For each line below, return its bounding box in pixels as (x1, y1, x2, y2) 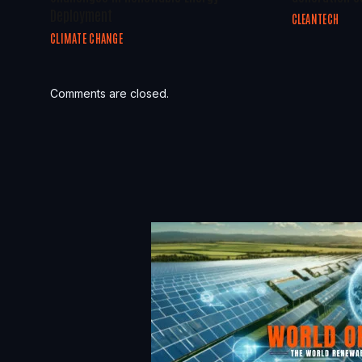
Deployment (50, 4, 112, 24)
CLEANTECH (291, 11, 339, 26)
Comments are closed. (50, 86, 169, 100)
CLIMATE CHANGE (50, 30, 123, 45)
